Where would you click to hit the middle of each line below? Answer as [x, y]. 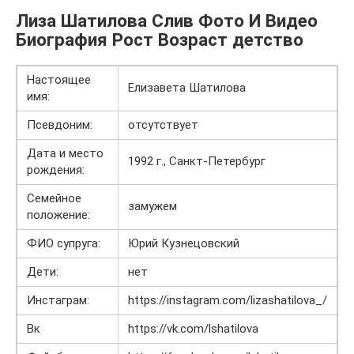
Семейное [54, 199]
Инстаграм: [58, 301]
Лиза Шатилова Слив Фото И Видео [167, 21]
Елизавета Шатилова [187, 88]
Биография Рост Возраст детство [160, 40]
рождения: [56, 170]
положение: [58, 215]
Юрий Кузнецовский [184, 244]
